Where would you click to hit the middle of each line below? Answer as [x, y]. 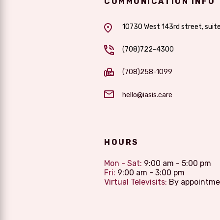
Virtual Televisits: [136, 182]
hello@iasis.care [148, 95]
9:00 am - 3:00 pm [150, 172]
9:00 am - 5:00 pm [177, 163]
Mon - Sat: [123, 163]
